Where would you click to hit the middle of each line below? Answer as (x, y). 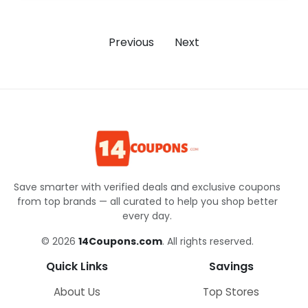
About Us (77, 291)
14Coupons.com (120, 241)
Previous (131, 43)
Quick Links (77, 266)
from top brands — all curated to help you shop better (147, 201)
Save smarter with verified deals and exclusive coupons (147, 187)
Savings (231, 266)
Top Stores (231, 291)
